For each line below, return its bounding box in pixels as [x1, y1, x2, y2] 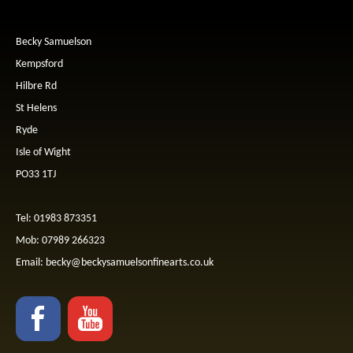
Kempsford [16, 58, 63, 70]
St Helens [16, 102, 57, 114]
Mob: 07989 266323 [16, 234, 105, 247]
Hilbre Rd [16, 80, 57, 92]
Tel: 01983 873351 [16, 212, 97, 225]
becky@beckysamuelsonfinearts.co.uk [46, 256, 214, 269]
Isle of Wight [16, 146, 71, 158]
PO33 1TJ [16, 168, 56, 180]
